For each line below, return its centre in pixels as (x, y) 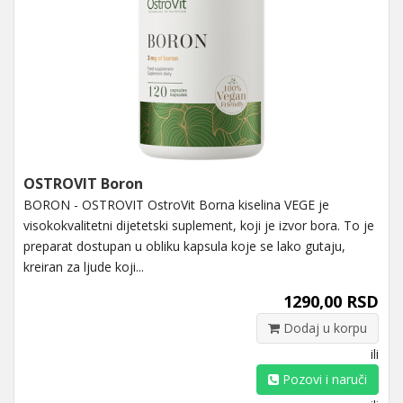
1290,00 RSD (331, 301)
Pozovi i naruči (323, 379)
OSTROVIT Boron (83, 183)
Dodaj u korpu (323, 327)
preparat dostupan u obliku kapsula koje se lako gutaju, (184, 246)
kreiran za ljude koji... (84, 266)
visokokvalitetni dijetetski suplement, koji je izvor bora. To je (199, 225)
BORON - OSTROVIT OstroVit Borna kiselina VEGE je (176, 204)
